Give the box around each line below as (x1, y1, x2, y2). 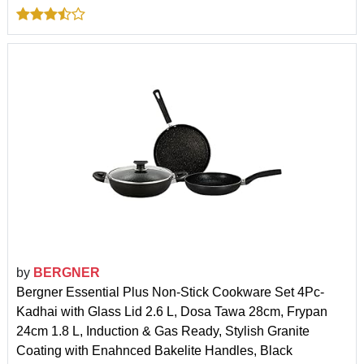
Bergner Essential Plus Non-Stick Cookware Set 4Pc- (16, 284, 324, 299)
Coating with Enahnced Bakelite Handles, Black (16, 343, 292, 357)
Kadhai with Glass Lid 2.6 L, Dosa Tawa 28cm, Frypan (16, 304, 327, 318)
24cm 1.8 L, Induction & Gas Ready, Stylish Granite (16, 323, 310, 338)
